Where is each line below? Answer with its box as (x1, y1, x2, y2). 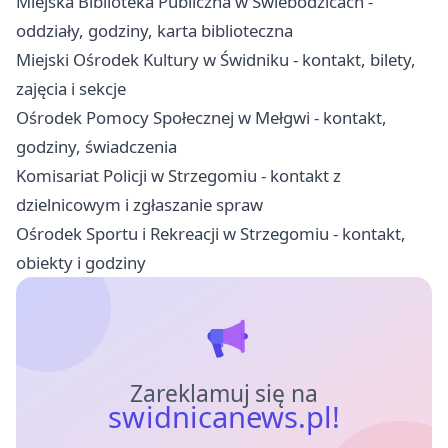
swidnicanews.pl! (108, 397, 340, 438)
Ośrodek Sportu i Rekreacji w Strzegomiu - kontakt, (16, 222, 406, 246)
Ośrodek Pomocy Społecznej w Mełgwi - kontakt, (16, 106, 387, 130)
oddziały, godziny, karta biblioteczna (16, 19, 293, 43)
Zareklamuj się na (129, 378, 319, 410)
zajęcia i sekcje (16, 77, 126, 101)
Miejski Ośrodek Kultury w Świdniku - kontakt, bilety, (16, 48, 416, 72)
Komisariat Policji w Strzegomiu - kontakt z (16, 164, 341, 188)
